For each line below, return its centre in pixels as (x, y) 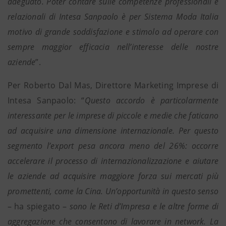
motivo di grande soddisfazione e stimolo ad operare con (113, 32)
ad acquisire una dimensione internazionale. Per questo (113, 131)
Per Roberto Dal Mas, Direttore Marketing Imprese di (113, 85)
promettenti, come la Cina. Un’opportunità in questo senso (113, 191)
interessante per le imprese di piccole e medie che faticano (113, 116)
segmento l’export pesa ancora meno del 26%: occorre (113, 146)
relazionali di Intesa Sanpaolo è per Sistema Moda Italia (113, 17)
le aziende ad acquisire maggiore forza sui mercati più (113, 176)
